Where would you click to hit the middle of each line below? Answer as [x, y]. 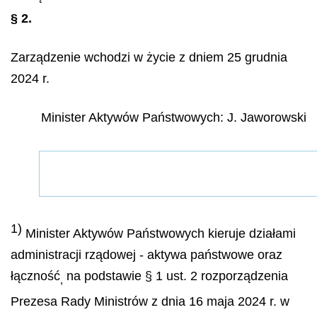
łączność [35, 276]
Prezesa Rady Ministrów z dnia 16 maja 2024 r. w [150, 301]
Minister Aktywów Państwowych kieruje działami [161, 234]
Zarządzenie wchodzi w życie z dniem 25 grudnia [149, 57]
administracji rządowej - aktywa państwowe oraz [146, 255]
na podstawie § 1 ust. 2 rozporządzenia [175, 276]
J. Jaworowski [267, 117]
